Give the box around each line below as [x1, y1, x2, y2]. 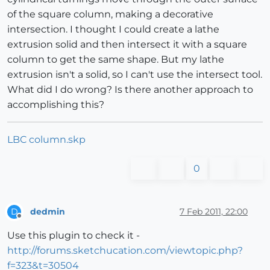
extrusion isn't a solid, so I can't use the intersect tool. [7, 69, 262, 81]
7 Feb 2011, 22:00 [180, 206, 248, 217]
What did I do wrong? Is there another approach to [7, 84, 253, 96]
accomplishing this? [7, 99, 104, 111]
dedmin [30, 206, 65, 217]
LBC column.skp [7, 134, 86, 146]
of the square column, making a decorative [7, 8, 213, 20]
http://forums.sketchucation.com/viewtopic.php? [7, 245, 243, 257]
